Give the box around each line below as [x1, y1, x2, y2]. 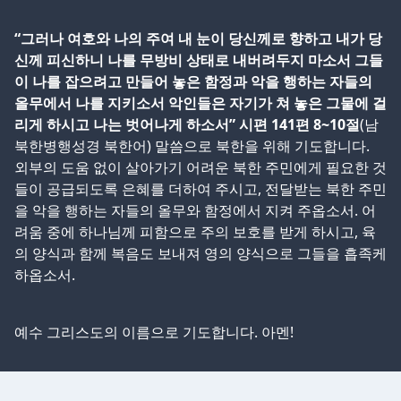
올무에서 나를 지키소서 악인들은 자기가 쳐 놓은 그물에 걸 [14, 92, 387, 113]
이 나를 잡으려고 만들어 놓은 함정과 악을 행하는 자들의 [14, 71, 372, 91]
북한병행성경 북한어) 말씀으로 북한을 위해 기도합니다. [14, 135, 370, 156]
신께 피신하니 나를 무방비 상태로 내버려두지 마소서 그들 [14, 49, 383, 70]
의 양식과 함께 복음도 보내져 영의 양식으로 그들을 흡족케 [14, 243, 387, 263]
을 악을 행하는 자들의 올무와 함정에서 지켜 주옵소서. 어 [14, 200, 376, 220]
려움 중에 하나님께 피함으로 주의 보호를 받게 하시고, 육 [14, 221, 376, 242]
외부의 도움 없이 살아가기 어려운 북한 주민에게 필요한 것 [14, 157, 387, 177]
